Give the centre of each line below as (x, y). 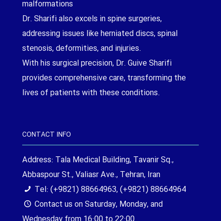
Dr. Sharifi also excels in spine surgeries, (92, 19)
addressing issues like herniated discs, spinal (100, 34)
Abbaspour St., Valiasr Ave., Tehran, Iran (91, 175)
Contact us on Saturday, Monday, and (98, 205)
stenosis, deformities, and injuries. (82, 49)
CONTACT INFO (47, 135)
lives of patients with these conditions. (91, 93)
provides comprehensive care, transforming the (104, 78)
